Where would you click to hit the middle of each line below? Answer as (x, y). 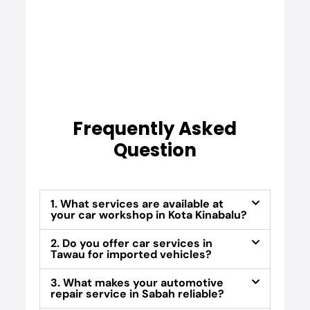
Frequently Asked (155, 129)
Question (155, 151)
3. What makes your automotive (137, 283)
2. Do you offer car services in (131, 244)
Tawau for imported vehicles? (131, 255)
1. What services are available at (137, 204)
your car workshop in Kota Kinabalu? (148, 215)
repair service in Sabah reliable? (137, 294)
